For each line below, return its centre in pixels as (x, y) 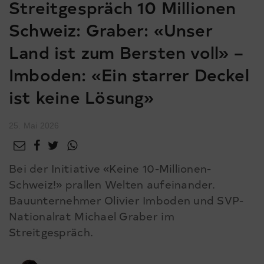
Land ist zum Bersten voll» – (126, 52)
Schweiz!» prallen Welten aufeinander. (112, 184)
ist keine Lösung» (82, 97)
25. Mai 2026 (34, 126)
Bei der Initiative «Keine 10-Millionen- (110, 169)
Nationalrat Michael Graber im (92, 216)
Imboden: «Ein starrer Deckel (129, 75)
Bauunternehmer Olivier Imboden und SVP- (126, 200)
